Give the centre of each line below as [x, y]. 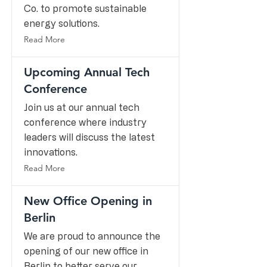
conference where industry [85, 122]
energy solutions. [62, 23]
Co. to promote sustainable [85, 8]
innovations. [51, 152]
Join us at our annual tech [82, 107]
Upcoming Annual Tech [87, 72]
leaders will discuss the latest [89, 137]
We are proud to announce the [92, 236]
